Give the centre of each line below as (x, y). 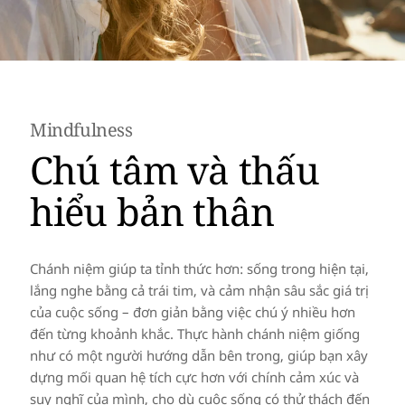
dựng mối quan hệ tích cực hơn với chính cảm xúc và (194, 377)
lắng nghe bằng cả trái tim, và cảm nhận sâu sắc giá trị (199, 290)
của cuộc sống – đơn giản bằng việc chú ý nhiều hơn (192, 311)
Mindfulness (81, 130)
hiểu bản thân (152, 211)
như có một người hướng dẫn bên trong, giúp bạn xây (198, 355)
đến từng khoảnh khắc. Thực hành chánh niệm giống (194, 333)
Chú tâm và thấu (174, 169)
